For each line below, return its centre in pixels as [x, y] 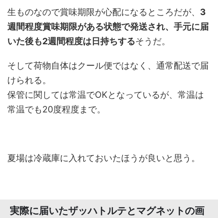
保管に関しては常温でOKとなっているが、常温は [106, 95]
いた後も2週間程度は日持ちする [71, 41]
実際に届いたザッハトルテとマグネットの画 [107, 211]
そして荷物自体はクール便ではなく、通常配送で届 [108, 66]
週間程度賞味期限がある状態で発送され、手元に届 [108, 27]
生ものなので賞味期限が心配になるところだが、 [104, 12]
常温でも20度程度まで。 [56, 109]
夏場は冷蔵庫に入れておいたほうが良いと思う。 [104, 158]
